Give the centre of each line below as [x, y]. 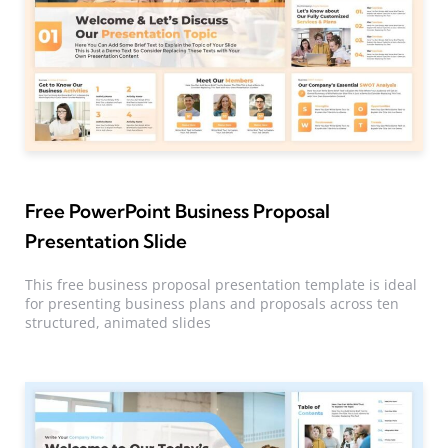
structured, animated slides [118, 322]
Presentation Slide [106, 240]
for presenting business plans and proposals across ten [212, 303]
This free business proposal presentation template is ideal [221, 284]
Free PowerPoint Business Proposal [178, 210]
